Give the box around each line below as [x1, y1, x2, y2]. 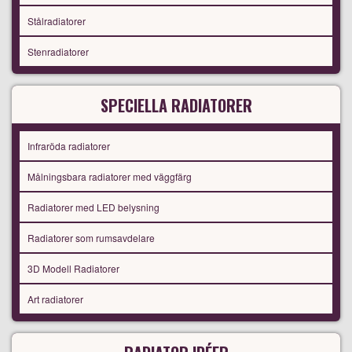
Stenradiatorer [27, 45, 89, 59]
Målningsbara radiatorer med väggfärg [27, 170, 192, 184]
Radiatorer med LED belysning [27, 200, 159, 214]
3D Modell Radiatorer [27, 262, 119, 276]
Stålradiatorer [27, 14, 86, 28]
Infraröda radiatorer [27, 139, 110, 153]
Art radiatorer [27, 292, 83, 306]
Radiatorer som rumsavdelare [27, 231, 155, 245]
